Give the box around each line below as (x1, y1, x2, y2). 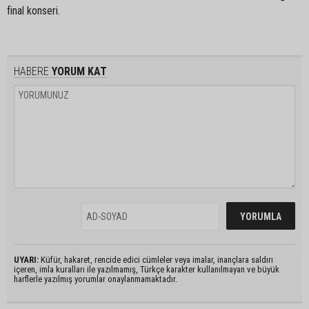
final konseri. (7, 3, 60, 17)
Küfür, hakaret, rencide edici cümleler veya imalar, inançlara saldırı (39, 254, 273, 265)
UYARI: (14, 254, 39, 265)
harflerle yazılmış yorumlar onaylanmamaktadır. (14, 273, 177, 284)
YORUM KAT (49, 64, 107, 78)
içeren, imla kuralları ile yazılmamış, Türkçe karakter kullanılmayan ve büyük (14, 263, 279, 275)
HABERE (14, 64, 49, 78)
